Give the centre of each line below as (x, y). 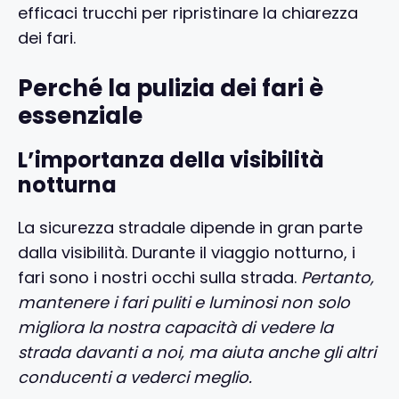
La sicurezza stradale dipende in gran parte (190, 227)
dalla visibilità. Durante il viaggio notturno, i (187, 252)
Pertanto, (338, 277)
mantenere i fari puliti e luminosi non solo (184, 302)
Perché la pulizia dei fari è (171, 88)
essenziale (80, 115)
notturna (67, 184)
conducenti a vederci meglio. (135, 377)
